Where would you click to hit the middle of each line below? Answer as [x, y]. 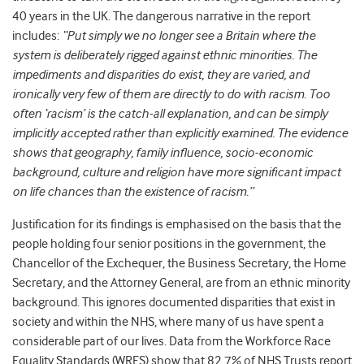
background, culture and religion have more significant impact [176, 173]
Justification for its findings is [88, 225]
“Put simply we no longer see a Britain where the [188, 36]
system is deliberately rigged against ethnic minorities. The [165, 56]
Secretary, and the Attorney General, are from [132, 283]
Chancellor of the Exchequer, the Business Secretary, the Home [179, 264]
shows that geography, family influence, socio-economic [162, 153]
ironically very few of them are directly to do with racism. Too [171, 95]
